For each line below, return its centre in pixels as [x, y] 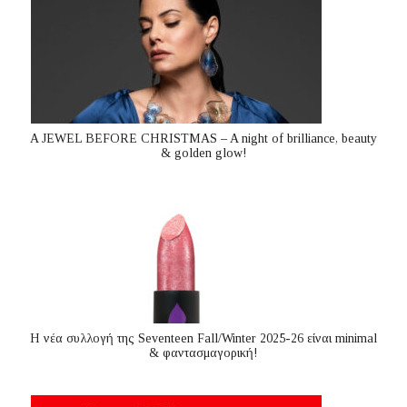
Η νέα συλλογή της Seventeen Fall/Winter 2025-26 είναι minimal [203, 339]
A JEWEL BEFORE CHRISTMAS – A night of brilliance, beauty [203, 139]
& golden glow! [203, 154]
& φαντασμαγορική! [203, 353]
